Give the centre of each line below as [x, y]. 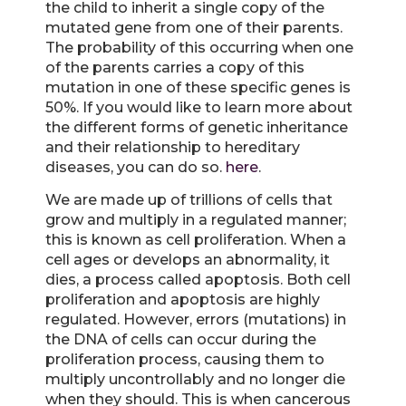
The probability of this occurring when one [199, 47]
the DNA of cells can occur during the [181, 340]
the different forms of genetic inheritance [197, 127]
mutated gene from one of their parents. [194, 27]
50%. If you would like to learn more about [199, 107]
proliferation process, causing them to [185, 360]
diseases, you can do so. [135, 167]
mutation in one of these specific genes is [198, 87]
